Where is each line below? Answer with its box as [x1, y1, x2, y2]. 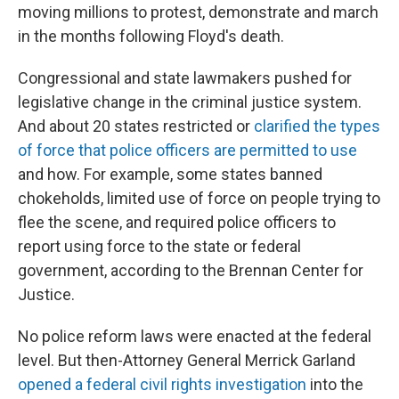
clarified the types [254, 116, 380, 135]
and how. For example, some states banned [18, 164, 322, 183]
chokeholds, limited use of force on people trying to [18, 188, 380, 208]
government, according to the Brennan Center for [18, 260, 363, 280]
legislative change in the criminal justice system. [18, 92, 362, 111]
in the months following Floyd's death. [18, 26, 284, 45]
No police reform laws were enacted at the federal [18, 326, 371, 346]
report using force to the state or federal [18, 236, 301, 256]
